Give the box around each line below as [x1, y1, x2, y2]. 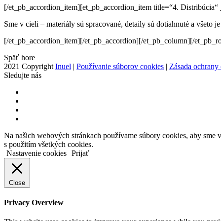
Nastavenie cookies [6, 148, 67, 157]
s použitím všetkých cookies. [4, 140, 93, 148]
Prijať [72, 148, 89, 157]
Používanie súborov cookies [76, 62, 164, 71]
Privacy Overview [4, 198, 64, 207]
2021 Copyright [4, 62, 55, 71]
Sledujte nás [4, 71, 41, 79]
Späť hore [4, 53, 35, 62]
